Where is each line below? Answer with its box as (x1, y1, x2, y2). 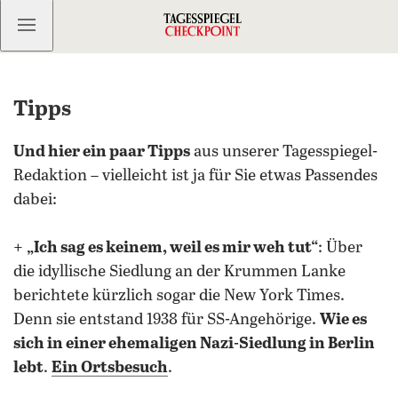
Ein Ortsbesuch (52, 359, 168, 377)
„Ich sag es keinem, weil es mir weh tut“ (27, 239, 318, 257)
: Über (318, 239, 362, 257)
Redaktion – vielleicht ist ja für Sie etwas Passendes (13, 167, 378, 185)
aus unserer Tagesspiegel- (190, 143, 378, 161)
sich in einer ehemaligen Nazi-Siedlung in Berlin (13, 335, 375, 353)
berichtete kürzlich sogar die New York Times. (13, 287, 345, 305)
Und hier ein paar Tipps (13, 143, 190, 161)
